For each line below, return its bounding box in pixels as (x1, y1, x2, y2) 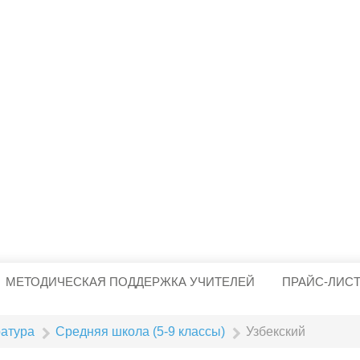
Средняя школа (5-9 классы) (55, 325, 226, 339)
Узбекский (246, 325, 306, 339)
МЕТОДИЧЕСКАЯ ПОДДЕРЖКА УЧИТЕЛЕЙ (6, 275, 256, 289)
